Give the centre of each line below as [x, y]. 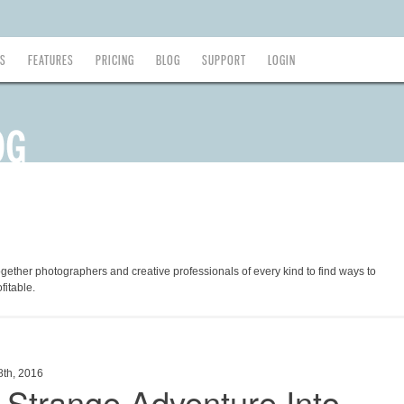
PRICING [115, 60]
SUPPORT [224, 60]
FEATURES [51, 60]
